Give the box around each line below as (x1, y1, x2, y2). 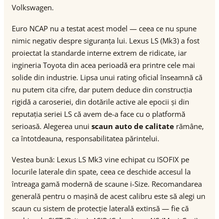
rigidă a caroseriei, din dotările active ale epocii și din (12, 97, 189, 107)
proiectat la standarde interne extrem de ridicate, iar (12, 48, 187, 58)
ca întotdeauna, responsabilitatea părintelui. (12, 133, 159, 143)
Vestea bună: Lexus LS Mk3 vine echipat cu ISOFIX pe (12, 154, 189, 164)
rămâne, (174, 121, 204, 131)
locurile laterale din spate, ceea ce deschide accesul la (12, 167, 191, 176)
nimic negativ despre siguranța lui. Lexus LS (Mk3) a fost (12, 36, 199, 45)
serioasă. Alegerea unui (12, 121, 91, 131)
